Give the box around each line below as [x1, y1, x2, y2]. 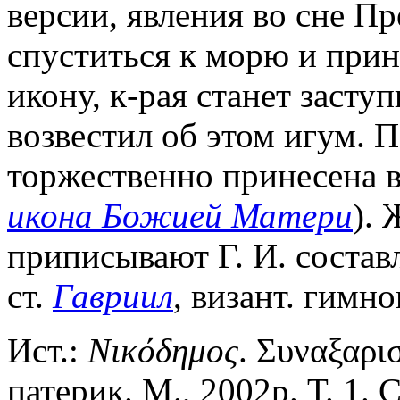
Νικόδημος [87, 330, 238, 370]
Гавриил [53, 276, 173, 315]
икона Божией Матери [7, 196, 353, 235]
